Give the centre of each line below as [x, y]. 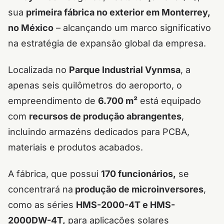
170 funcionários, [138, 174]
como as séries [42, 205]
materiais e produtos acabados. [77, 147]
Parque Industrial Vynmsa [125, 70]
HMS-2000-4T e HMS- [125, 205]
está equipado [169, 101]
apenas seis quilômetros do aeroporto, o [95, 85]
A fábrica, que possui [54, 174]
